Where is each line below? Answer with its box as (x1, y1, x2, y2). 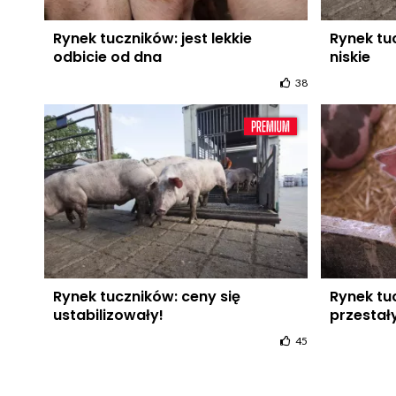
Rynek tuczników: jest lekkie (52, 28, 252, 49)
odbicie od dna (52, 47, 162, 68)
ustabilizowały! (52, 304, 164, 325)
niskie (329, 47, 370, 68)
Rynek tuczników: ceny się (52, 286, 240, 307)
